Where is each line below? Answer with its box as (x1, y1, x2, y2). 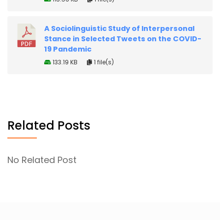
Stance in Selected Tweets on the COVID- (44, 34, 201, 44)
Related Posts (7, 117, 90, 134)
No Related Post (7, 154, 77, 166)
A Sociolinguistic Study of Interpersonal (44, 24, 194, 34)
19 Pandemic (44, 44, 91, 55)
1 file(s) (92, 58, 114, 67)
